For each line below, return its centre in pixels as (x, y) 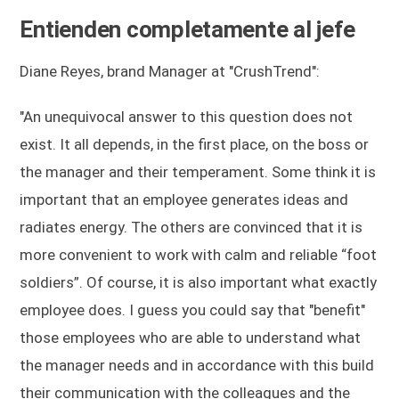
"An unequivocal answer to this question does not (187, 116)
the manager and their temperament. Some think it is (198, 171)
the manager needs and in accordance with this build (197, 365)
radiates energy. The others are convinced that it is (191, 227)
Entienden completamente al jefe (187, 29)
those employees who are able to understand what (191, 337)
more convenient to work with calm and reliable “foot (199, 254)
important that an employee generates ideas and (184, 199)
